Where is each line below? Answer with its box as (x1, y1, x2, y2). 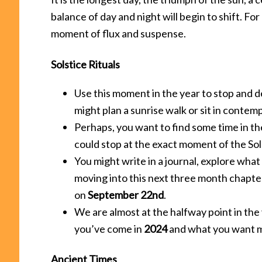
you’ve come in (74, 222, 144, 235)
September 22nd (88, 188, 164, 201)
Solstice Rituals (51, 57, 120, 71)
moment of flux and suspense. (51, 26, 186, 40)
